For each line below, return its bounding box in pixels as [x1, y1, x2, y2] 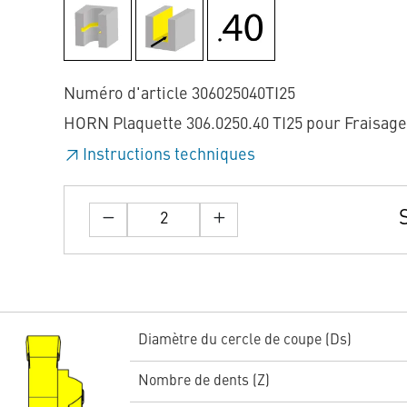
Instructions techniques [83, 146, 255, 164]
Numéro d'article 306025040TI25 [64, 85, 295, 103]
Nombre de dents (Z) [137, 374, 270, 390]
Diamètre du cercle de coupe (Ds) [137, 333, 352, 349]
